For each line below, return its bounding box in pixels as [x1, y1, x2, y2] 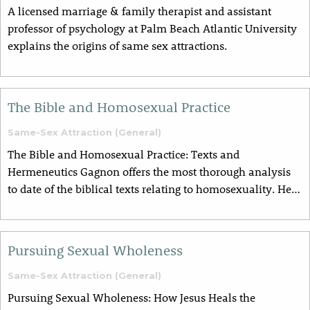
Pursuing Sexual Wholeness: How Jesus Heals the [8, 290, 255, 305]
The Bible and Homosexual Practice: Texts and [8, 147, 239, 162]
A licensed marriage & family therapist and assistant [8, 3, 271, 19]
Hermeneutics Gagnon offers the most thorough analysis [8, 164, 291, 179]
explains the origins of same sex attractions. [8, 38, 227, 53]
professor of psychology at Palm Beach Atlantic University [8, 21, 297, 36]
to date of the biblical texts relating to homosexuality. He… [8, 181, 300, 197]
